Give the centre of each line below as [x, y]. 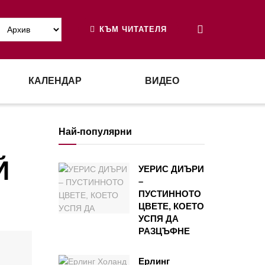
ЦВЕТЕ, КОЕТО [171, 206]
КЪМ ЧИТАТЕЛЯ [132, 29]
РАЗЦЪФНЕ [164, 231]
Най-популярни [95, 132]
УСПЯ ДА [158, 219]
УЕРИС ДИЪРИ [171, 169]
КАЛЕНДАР [55, 81]
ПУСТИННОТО [169, 194]
